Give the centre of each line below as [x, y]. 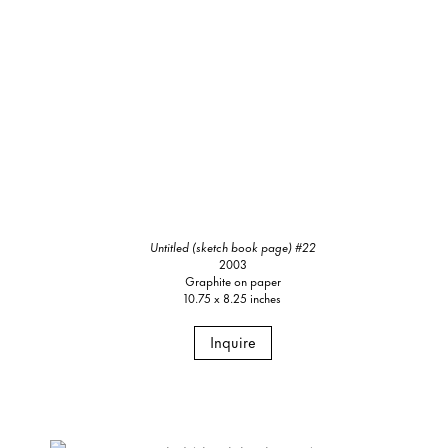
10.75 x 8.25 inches [233, 298]
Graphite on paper [232, 281]
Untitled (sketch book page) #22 [232, 247]
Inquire [232, 342]
